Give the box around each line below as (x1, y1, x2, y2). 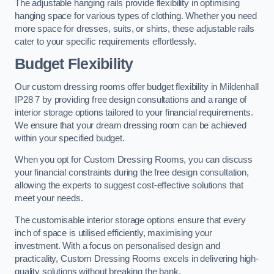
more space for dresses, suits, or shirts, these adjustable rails (15, 23, 254, 34)
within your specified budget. (15, 133, 125, 143)
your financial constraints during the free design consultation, (15, 168, 249, 178)
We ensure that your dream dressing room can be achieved (15, 120, 247, 130)
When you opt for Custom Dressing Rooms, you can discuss (15, 155, 253, 165)
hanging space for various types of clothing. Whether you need (15, 10, 257, 21)
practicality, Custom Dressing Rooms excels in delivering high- (15, 253, 259, 264)
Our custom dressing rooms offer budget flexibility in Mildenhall (15, 81, 259, 92)
